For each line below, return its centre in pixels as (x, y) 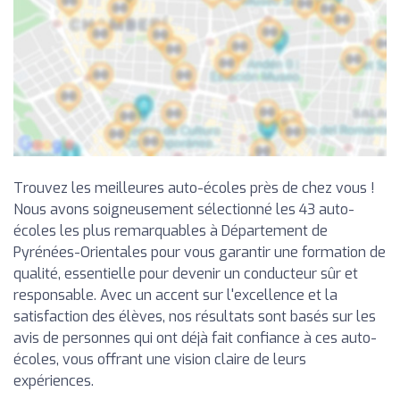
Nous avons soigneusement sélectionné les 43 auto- (184, 210)
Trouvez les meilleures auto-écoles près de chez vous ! (194, 188)
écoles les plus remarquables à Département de (171, 231)
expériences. (54, 381)
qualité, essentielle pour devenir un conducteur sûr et (186, 274)
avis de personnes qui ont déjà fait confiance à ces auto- (195, 338)
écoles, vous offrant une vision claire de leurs (160, 360)
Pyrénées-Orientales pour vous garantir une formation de (200, 253)
